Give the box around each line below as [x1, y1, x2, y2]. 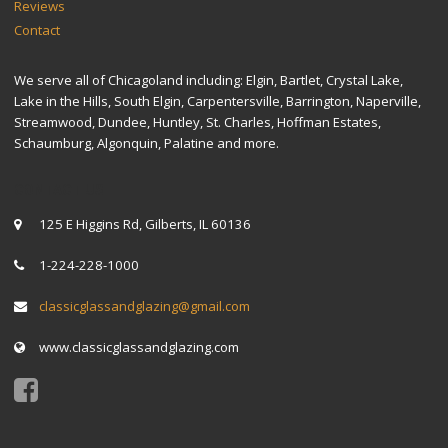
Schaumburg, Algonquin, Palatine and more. [14, 134, 280, 153]
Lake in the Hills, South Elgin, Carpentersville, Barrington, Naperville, [14, 92, 422, 111]
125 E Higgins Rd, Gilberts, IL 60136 [35, 215, 251, 234]
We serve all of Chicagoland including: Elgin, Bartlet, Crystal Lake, [14, 71, 404, 90]
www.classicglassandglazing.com [35, 337, 239, 356]
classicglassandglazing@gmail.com [38, 296, 250, 315]
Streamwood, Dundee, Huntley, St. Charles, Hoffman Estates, [14, 113, 382, 132]
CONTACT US [14, 181, 105, 198]
